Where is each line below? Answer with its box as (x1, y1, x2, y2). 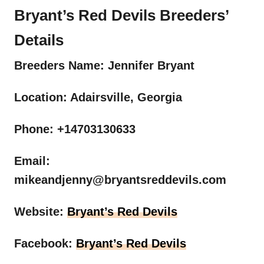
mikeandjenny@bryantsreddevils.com (14, 173, 226, 187)
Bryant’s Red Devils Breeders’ (14, 6, 229, 25)
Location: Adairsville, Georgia (14, 91, 182, 104)
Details (14, 31, 64, 49)
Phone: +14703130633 (14, 123, 136, 136)
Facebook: (14, 237, 76, 250)
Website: (14, 205, 67, 219)
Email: (14, 154, 50, 168)
